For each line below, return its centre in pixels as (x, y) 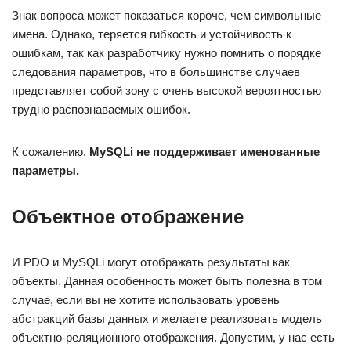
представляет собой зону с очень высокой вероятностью (166, 90)
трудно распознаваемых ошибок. (101, 109)
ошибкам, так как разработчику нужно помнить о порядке (166, 53)
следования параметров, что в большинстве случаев (156, 72)
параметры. (45, 170)
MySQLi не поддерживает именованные (204, 152)
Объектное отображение (128, 217)
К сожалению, (51, 152)
